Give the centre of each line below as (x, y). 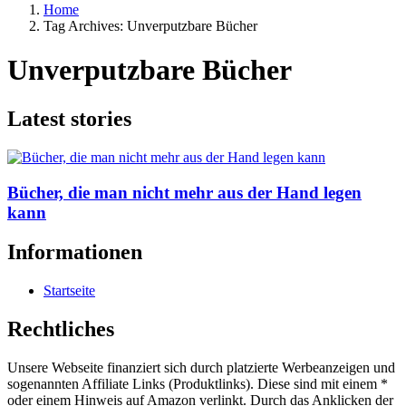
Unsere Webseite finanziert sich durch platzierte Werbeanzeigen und (201, 368)
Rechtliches (61, 329)
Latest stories (69, 118)
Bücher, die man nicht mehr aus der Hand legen (184, 192)
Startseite (69, 291)
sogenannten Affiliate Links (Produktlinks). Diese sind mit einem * (198, 384)
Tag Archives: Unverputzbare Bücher (150, 26)
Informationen (75, 252)
